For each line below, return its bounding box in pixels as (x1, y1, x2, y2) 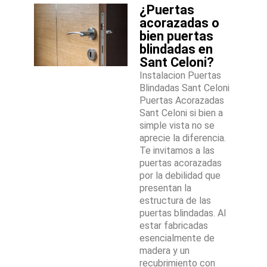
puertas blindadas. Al (139, 207, 226, 219)
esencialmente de (139, 232, 215, 244)
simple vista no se (139, 120, 215, 132)
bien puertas (139, 29, 213, 44)
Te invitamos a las (139, 145, 215, 157)
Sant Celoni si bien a (139, 107, 223, 119)
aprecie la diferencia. (139, 132, 226, 144)
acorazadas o (139, 15, 219, 31)
